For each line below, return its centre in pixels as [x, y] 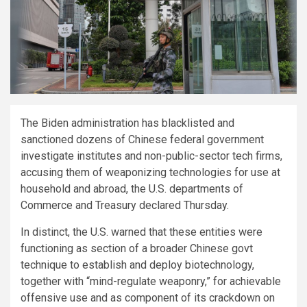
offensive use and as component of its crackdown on [148, 298]
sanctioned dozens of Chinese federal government [142, 140]
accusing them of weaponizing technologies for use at [150, 173]
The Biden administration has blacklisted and [127, 123]
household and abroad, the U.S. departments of [132, 189]
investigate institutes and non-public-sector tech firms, [151, 156]
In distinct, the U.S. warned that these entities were [142, 232]
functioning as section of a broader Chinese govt [137, 249]
